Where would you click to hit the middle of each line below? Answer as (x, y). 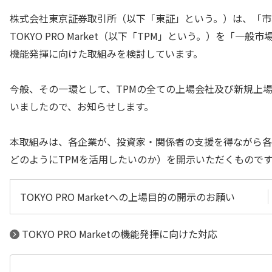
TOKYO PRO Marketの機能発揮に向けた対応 (120, 234)
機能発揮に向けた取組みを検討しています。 (106, 53)
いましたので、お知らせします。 (82, 106)
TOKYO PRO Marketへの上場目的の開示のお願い (127, 197)
